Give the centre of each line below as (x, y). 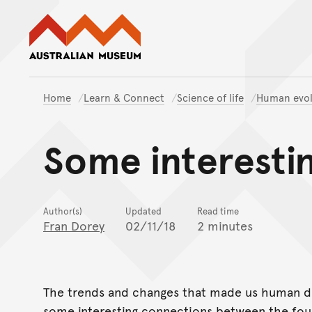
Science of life (210, 97)
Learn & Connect (124, 97)
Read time (218, 211)
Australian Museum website (218, 21)
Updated (143, 211)
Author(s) (63, 211)
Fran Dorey (74, 226)
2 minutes (225, 226)
